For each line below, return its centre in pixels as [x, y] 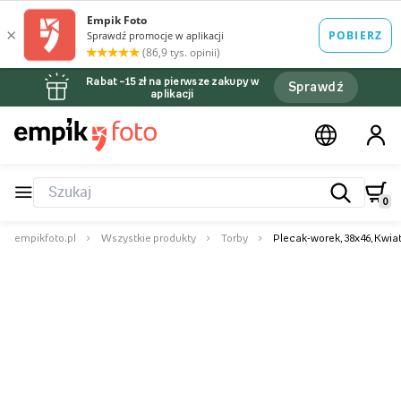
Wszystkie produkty [149, 238]
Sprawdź [316, 86]
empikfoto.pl [45, 238]
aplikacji [172, 94]
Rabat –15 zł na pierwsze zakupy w [172, 81]
